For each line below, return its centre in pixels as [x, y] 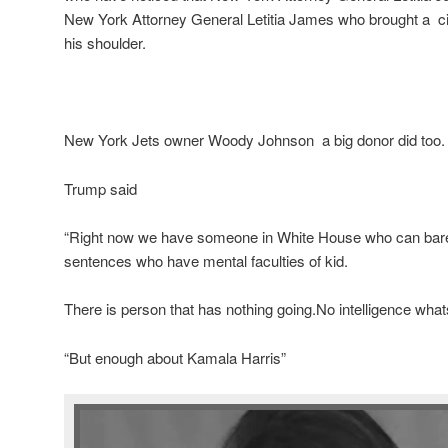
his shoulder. [105, 43]
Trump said [100, 188]
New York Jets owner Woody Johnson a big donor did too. [254, 140]
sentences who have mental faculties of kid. [206, 260]
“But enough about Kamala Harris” [175, 357]
